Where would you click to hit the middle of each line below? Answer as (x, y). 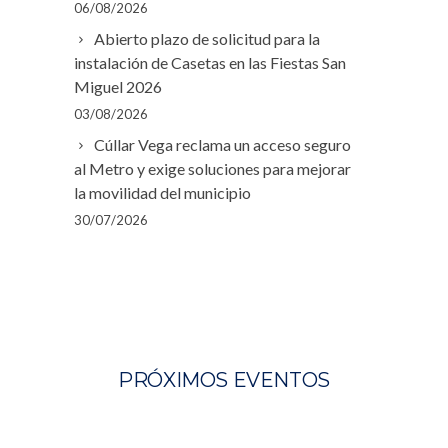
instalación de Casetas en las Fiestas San (210, 62)
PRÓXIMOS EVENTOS (224, 379)
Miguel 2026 (118, 86)
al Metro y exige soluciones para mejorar (212, 168)
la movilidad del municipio (162, 192)
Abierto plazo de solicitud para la (207, 38)
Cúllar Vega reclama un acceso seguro (222, 144)
